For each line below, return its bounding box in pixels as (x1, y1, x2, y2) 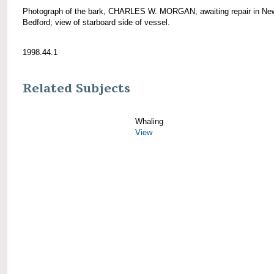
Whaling (135, 116, 163, 126)
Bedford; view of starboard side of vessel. (23, 17, 170, 27)
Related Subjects (23, 80, 130, 97)
